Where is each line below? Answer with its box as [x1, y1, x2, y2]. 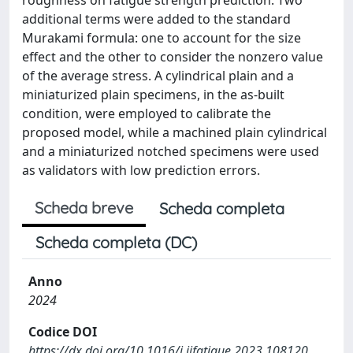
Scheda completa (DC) [35, 232, 197, 252]
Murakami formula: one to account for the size [22, 28, 301, 46]
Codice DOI [28, 322, 97, 340]
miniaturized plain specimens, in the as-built [22, 85, 284, 103]
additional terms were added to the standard [22, 9, 291, 28]
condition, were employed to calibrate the [22, 104, 271, 122]
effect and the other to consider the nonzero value [22, 47, 323, 65]
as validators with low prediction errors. [22, 161, 260, 179]
